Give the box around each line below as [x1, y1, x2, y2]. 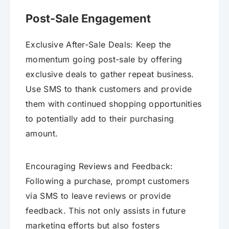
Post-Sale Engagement [26, 12, 151, 26]
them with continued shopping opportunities [26, 99, 202, 109]
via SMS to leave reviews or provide [26, 191, 171, 201]
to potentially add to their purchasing [26, 113, 174, 124]
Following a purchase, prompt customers [26, 176, 190, 187]
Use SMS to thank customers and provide [26, 84, 192, 95]
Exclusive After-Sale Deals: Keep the [26, 39, 171, 50]
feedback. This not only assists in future [26, 205, 186, 216]
